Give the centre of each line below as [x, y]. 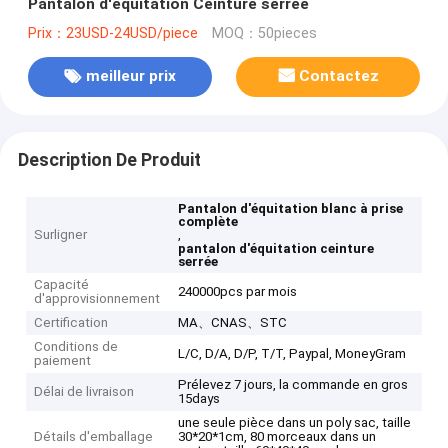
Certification [71, 323]
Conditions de [76, 347]
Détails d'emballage [94, 437]
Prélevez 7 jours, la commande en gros [293, 385]
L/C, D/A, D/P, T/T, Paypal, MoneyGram [292, 354]
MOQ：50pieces [264, 33]
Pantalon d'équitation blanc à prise [291, 209]
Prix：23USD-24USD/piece [112, 33]
